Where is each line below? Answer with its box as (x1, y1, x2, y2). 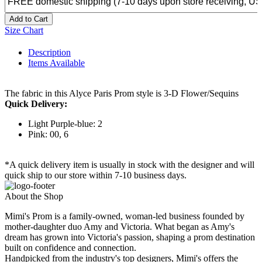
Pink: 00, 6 (28, 129, 68, 140)
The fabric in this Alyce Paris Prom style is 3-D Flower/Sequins (5, 88, 239, 99)
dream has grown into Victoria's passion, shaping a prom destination (5, 232, 255, 243)
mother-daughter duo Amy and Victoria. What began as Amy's (5, 222, 235, 232)
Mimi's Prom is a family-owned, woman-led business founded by (5, 211, 244, 222)
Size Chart (5, 25, 43, 36)
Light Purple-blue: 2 (28, 119, 102, 129)
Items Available (28, 58, 85, 68)
